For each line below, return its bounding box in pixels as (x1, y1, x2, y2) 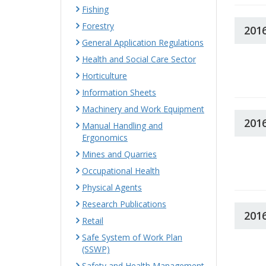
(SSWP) (82, 243, 110, 255)
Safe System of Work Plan (82, 232, 182, 243)
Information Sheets (82, 87, 156, 98)
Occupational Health (82, 165, 160, 176)
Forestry (82, 20, 114, 31)
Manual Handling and (82, 120, 163, 131)
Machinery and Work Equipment (82, 103, 204, 115)
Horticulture (82, 70, 127, 81)
